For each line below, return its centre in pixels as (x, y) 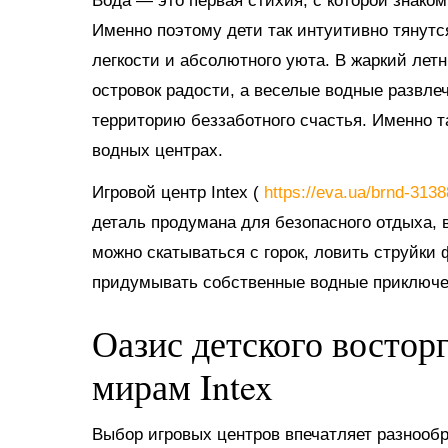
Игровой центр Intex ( (178, 192)
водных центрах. (157, 150)
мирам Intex (182, 385)
